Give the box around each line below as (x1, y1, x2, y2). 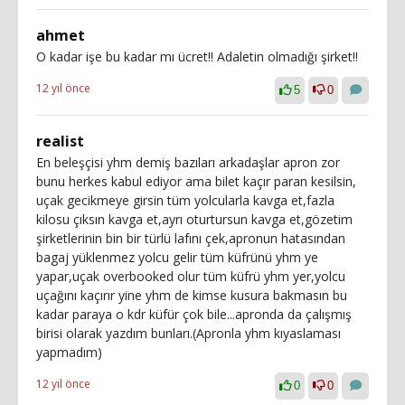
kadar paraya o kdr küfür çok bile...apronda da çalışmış (36, 306, 352, 323)
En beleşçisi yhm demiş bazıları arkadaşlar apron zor (36, 154, 340, 171)
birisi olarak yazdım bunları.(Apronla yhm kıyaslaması (36, 325, 341, 342)
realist (36, 131, 84, 151)
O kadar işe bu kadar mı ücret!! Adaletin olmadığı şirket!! (36, 48, 358, 65)
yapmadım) (36, 344, 102, 361)
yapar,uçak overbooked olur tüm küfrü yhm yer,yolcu (36, 268, 345, 285)
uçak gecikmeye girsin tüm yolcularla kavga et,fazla (36, 192, 334, 209)
